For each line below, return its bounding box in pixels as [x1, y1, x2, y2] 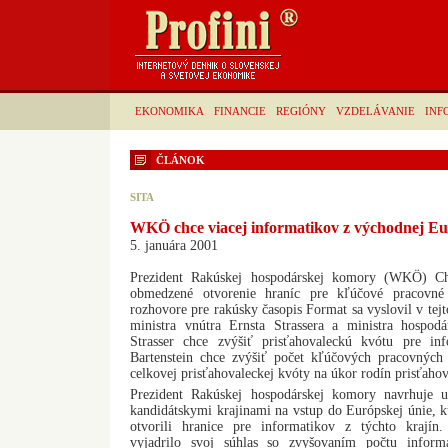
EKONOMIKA [135, 105, 204, 117]
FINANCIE [214, 105, 266, 117]
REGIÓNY [276, 105, 326, 117]
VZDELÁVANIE [336, 105, 415, 117]
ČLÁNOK [156, 154, 205, 166]
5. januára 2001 [130, 238, 218, 253]
